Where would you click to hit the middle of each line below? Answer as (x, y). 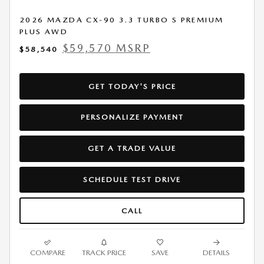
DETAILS (217, 252)
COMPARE (47, 252)
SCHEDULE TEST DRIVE (132, 179)
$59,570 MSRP (106, 48)
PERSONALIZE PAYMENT (132, 117)
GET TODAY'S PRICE (132, 86)
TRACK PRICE (104, 252)
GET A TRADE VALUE (132, 148)
